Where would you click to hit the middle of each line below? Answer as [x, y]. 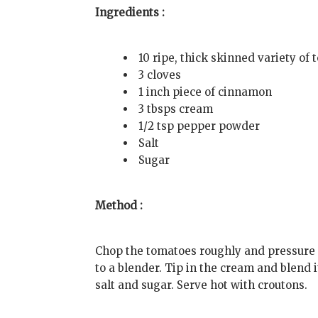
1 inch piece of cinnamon [205, 92]
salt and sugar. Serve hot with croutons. [202, 285]
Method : [119, 206]
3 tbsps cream [176, 109]
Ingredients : [130, 13]
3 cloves [160, 75]
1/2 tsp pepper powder [199, 126]
